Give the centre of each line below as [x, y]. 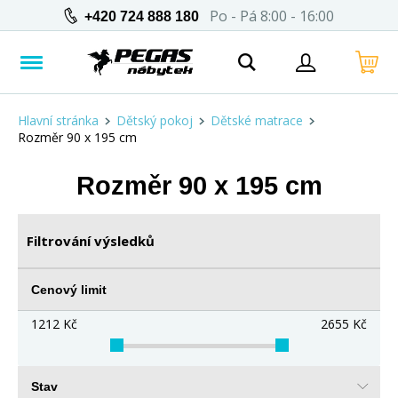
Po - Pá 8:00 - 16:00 [267, 16]
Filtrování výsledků [91, 241]
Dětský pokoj [155, 120]
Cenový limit [69, 290]
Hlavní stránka [58, 120]
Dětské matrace [257, 120]
